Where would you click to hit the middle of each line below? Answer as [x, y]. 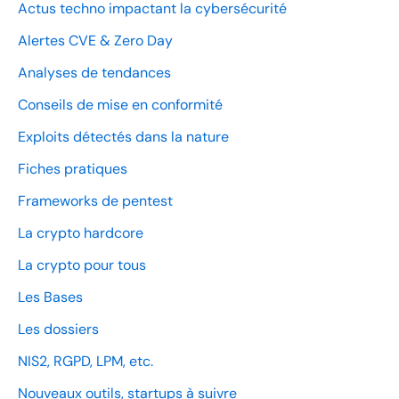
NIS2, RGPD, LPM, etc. [85, 361]
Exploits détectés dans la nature [123, 136]
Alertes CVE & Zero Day [95, 40]
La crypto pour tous [82, 265]
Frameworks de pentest [95, 200]
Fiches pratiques [73, 168]
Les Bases [50, 297]
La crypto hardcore [81, 232]
